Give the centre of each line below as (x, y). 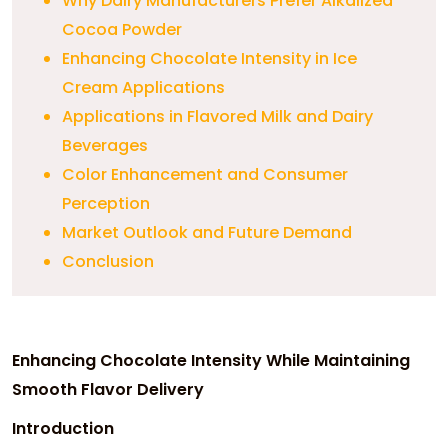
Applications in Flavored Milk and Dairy (217, 116)
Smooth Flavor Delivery (108, 389)
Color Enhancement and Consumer (205, 174)
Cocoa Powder (122, 29)
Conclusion (108, 261)
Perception (106, 203)
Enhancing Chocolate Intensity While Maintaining (211, 360)
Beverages (105, 145)
